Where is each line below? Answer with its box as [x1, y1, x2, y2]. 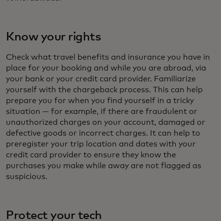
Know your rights [6, 31, 101, 43]
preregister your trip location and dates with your [6, 140, 196, 148]
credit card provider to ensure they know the [6, 151, 176, 159]
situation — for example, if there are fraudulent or [6, 108, 197, 116]
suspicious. [6, 173, 51, 181]
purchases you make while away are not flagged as [6, 162, 201, 170]
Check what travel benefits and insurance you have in [6, 53, 210, 62]
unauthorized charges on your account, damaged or [6, 118, 205, 127]
